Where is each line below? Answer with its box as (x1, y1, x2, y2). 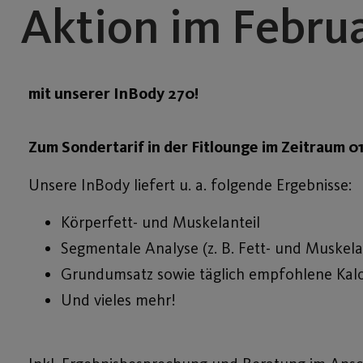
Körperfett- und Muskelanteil (61, 212, 260, 233)
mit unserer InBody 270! (28, 83, 199, 103)
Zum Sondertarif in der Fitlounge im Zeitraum (28, 137, 348, 157)
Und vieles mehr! (61, 290, 176, 310)
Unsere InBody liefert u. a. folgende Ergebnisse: (28, 174, 352, 194)
